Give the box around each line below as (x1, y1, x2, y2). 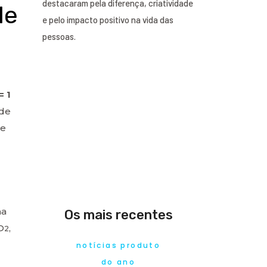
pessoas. (42, 30, 76, 42)
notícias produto (76, 240, 161, 250)
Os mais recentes (64, 206, 173, 223)
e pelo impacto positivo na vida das (42, 14, 173, 25)
